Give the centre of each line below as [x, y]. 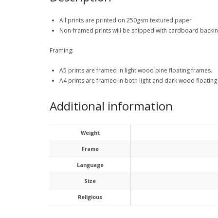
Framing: [62, 51]
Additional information [111, 106]
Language [90, 164]
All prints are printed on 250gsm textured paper [126, 20]
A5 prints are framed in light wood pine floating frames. [136, 71]
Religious [90, 197]
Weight [90, 132]
